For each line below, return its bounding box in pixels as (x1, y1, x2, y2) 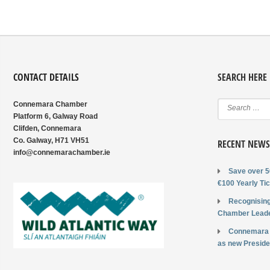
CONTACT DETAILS (13, 71, 79, 84)
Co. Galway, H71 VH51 (13, 136, 89, 145)
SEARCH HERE (218, 71, 268, 84)
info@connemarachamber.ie (13, 148, 110, 157)
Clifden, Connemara (13, 124, 81, 133)
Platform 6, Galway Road (13, 112, 98, 121)
